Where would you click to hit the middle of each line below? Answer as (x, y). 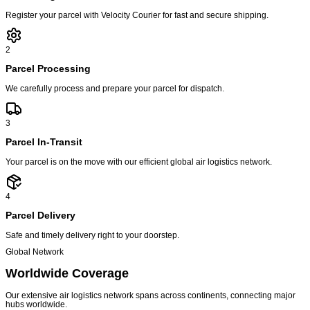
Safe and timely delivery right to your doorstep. (92, 235)
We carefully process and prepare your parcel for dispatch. (115, 88)
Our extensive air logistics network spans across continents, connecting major (151, 295)
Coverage (100, 273)
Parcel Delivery (40, 216)
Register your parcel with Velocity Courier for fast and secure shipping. (137, 15)
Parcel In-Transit (44, 143)
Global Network (35, 252)
